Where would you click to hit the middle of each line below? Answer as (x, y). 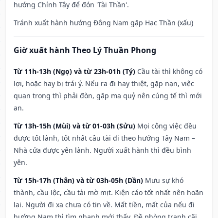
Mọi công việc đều (167, 126)
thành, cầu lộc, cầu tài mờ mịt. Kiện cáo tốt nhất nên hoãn (109, 193)
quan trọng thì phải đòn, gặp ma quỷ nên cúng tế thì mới (108, 96)
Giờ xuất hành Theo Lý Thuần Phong (85, 50)
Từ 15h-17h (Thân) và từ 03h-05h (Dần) (78, 181)
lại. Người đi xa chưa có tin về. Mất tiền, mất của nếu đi (104, 205)
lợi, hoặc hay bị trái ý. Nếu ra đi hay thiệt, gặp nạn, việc (104, 84)
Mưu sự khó (164, 181)
